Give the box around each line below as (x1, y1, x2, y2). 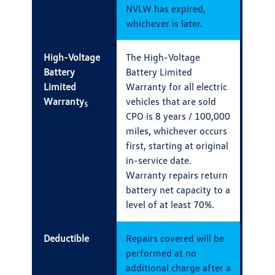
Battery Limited (126, 66, 193, 79)
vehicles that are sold (126, 95, 217, 108)
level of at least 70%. (126, 198, 215, 211)
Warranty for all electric (126, 80, 228, 93)
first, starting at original (126, 139, 229, 152)
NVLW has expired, (126, 2, 206, 15)
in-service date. (126, 154, 192, 167)
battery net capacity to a (126, 184, 231, 196)
